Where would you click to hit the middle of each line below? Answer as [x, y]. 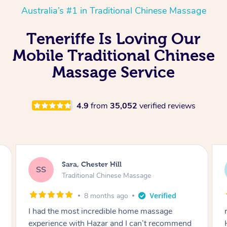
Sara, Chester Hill [91, 164]
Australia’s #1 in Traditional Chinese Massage [113, 10]
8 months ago [106, 196]
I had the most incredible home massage [100, 211]
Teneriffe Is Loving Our [113, 38]
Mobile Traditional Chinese [113, 55]
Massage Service [113, 72]
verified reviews [167, 106]
